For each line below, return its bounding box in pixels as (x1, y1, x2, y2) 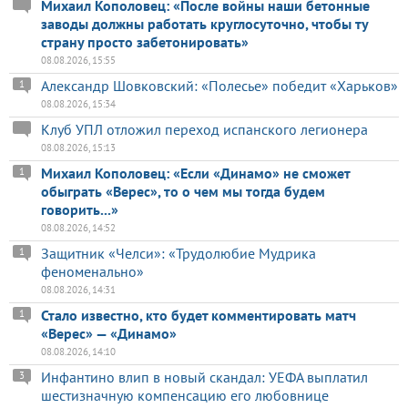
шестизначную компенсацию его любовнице (41, 386, 329, 405)
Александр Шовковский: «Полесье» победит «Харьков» (41, 76, 398, 96)
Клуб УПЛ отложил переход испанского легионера (41, 120, 368, 139)
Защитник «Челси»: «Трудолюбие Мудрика (41, 244, 316, 263)
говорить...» (41, 200, 118, 219)
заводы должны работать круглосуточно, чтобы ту (41, 15, 368, 34)
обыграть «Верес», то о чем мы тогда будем (41, 182, 325, 201)
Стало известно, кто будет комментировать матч (41, 306, 356, 325)
